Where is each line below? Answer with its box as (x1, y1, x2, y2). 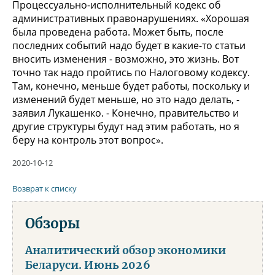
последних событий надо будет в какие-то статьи (12, 38, 246, 52)
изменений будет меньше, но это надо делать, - (12, 92, 239, 106)
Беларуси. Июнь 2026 (25, 258, 150, 272)
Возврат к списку (12, 182, 77, 194)
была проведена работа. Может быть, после (12, 25, 223, 39)
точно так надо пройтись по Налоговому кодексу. (12, 65, 250, 79)
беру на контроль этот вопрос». (12, 133, 163, 147)
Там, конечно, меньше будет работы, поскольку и (12, 79, 250, 93)
